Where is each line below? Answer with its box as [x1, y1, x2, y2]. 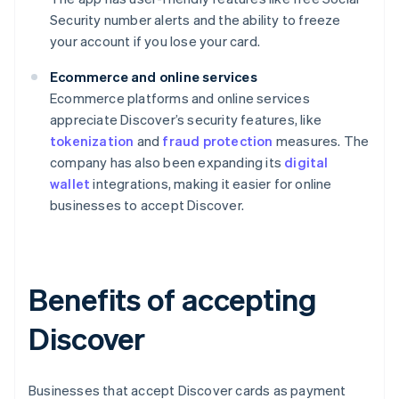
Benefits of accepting [28, 280, 317, 319]
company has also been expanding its [50, 153, 285, 172]
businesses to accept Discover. [50, 196, 244, 215]
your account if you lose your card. [50, 32, 260, 51]
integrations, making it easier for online [90, 175, 332, 193]
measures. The [273, 132, 370, 151]
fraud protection [162, 132, 273, 151]
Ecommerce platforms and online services [50, 89, 310, 108]
